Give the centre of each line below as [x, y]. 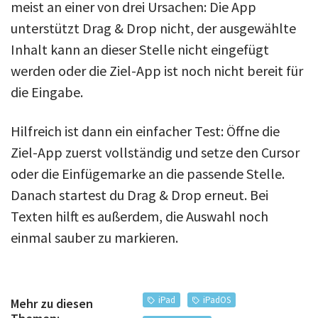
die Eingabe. [47, 92]
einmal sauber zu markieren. [94, 237]
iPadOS [217, 300]
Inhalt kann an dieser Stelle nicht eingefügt [140, 49]
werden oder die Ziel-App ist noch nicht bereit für [157, 70]
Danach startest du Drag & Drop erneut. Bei [139, 194]
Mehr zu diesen [52, 303]
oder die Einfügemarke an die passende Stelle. [148, 173]
